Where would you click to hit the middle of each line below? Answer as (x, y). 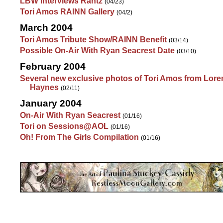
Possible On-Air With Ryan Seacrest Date (97, 51)
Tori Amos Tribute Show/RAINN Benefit (93, 40)
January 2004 (51, 103)
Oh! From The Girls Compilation (79, 137)
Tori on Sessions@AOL (64, 126)
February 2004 (53, 66)
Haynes (44, 87)
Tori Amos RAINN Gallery (67, 12)
